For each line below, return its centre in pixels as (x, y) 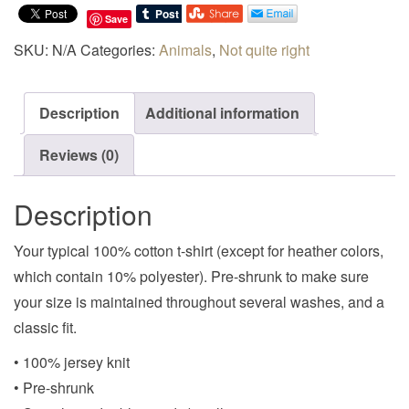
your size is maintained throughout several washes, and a (199, 302)
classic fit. (45, 328)
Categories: (120, 49)
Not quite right (264, 49)
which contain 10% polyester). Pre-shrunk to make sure (191, 277)
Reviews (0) (79, 154)
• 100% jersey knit (72, 362)
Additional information (222, 112)
